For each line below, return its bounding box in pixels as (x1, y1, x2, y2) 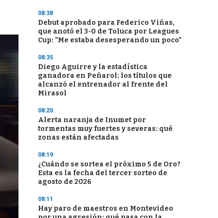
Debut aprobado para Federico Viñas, (38, 18, 175, 27)
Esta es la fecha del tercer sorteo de (38, 169, 167, 177)
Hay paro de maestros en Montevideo (38, 204, 173, 213)
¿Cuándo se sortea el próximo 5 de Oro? (38, 160, 181, 168)
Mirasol (38, 89, 67, 97)
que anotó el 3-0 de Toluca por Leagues (38, 27, 179, 36)
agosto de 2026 (38, 178, 91, 186)
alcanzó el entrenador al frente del (38, 80, 168, 89)
